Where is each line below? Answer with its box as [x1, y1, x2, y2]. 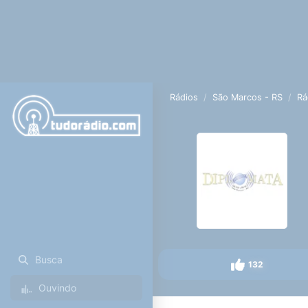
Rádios [170, 92, 199, 102]
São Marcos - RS [212, 92, 283, 102]
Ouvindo [38, 282, 76, 294]
